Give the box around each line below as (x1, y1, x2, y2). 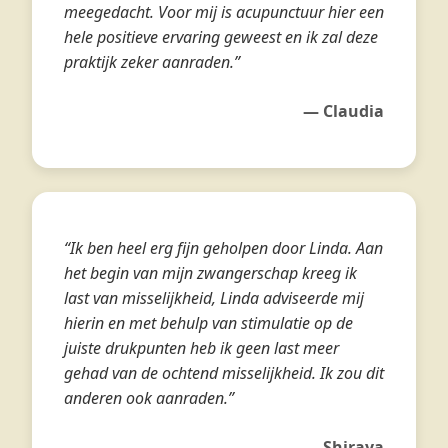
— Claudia (303, 100, 384, 122)
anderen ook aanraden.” (64, 387, 234, 409)
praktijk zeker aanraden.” (64, 51, 240, 73)
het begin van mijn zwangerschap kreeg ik (64, 262, 357, 284)
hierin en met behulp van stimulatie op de (64, 312, 353, 334)
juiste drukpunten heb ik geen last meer (64, 337, 339, 359)
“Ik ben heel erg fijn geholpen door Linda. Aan (64, 237, 383, 259)
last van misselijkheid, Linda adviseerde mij (64, 287, 364, 309)
